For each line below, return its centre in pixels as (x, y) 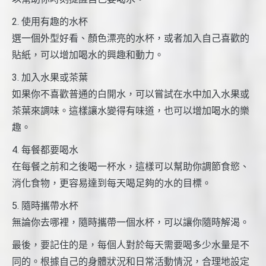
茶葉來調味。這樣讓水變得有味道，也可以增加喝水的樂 (131, 111)
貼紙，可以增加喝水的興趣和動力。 (88, 55)
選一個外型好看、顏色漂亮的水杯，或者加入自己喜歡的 (131, 39)
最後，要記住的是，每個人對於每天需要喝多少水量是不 (131, 245)
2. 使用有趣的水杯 (50, 22)
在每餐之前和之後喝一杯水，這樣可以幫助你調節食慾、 (131, 167)
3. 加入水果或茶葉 (50, 78)
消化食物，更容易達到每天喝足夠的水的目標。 (112, 183)
